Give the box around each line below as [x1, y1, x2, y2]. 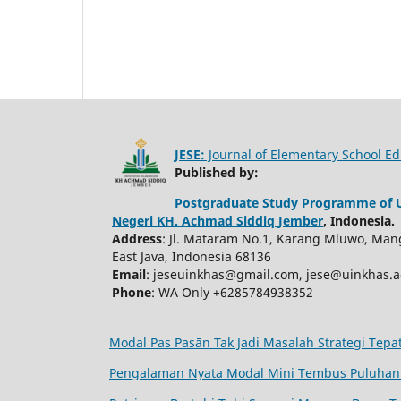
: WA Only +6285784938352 [151, 284, 313, 302]
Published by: [175, 164, 259, 182]
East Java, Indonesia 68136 [112, 248, 271, 266]
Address [112, 230, 162, 248]
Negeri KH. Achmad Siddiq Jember [112, 212, 323, 230]
